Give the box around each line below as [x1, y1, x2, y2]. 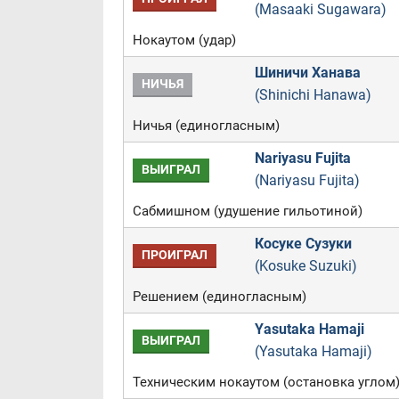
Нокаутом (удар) [132, 32, 236, 48]
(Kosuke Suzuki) [254, 257, 357, 274]
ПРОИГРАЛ [141, 248, 208, 263]
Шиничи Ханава [254, 64, 361, 81]
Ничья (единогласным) [132, 118, 280, 134]
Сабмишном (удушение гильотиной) [132, 203, 362, 219]
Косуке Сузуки [254, 235, 352, 252]
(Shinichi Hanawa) [254, 86, 371, 103]
